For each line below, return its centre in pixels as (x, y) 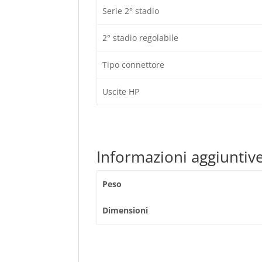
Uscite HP (120, 92)
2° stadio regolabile (140, 38)
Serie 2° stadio (130, 11)
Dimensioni (125, 210)
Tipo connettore (133, 65)
